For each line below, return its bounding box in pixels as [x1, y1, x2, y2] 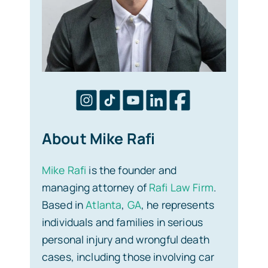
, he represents [141, 197, 214, 212]
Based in [42, 197, 86, 212]
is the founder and [86, 162, 176, 177]
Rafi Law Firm [148, 179, 214, 194]
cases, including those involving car [42, 249, 215, 264]
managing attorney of [42, 179, 149, 194]
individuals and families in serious [42, 214, 203, 229]
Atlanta [86, 197, 122, 212]
